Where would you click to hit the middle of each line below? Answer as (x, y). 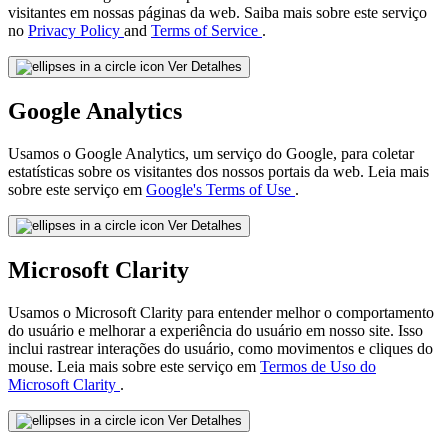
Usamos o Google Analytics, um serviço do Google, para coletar (211, 153)
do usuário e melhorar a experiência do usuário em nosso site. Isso (215, 330)
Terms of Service (206, 30)
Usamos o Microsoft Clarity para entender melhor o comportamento (221, 312)
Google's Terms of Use (220, 189)
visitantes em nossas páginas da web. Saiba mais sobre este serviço (217, 12)
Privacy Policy (76, 30)
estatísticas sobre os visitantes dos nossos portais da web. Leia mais (218, 171)
